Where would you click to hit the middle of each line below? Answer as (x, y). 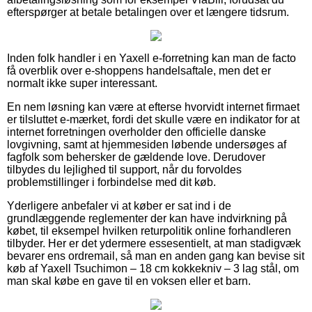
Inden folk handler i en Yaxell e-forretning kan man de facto (151, 58)
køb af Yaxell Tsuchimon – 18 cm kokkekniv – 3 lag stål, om (153, 268)
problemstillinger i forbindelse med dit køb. (111, 182)
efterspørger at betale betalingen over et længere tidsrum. (148, 12)
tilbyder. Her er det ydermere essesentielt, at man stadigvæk (154, 243)
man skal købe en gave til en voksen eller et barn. (129, 281)
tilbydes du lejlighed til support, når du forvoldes (124, 169)
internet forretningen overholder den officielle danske (136, 132)
